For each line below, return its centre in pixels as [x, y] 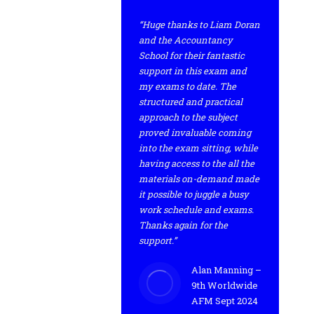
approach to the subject [188, 117]
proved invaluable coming [195, 132]
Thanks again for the [183, 225]
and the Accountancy [186, 40]
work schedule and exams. [196, 210]
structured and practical [191, 102]
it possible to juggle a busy [194, 194]
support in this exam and [193, 71]
